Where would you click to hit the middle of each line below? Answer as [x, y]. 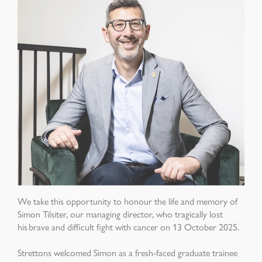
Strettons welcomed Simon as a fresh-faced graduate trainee [127, 252]
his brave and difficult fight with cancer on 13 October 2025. [128, 227]
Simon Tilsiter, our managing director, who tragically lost [120, 214]
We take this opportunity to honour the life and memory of [127, 201]
